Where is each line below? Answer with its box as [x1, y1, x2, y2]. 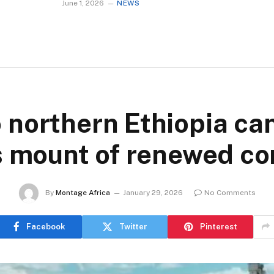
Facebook [26, 222, 65, 232]
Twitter [119, 222, 147, 232]
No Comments [204, 188, 256, 197]
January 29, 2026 [122, 188, 183, 197]
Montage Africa [55, 188, 110, 197]
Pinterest [199, 222, 237, 232]
